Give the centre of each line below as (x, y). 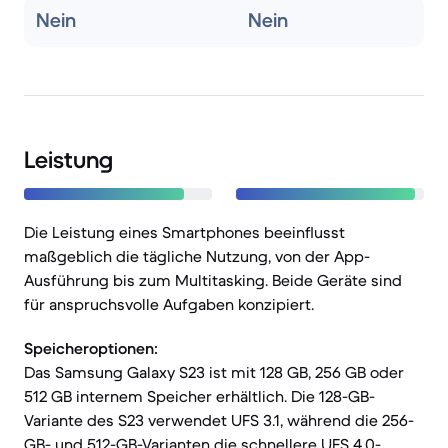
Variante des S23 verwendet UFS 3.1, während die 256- (219, 420)
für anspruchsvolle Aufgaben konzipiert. (169, 304)
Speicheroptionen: (91, 348)
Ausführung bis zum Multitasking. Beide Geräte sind (213, 280)
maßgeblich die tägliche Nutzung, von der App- (197, 256)
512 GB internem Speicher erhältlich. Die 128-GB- (199, 396)
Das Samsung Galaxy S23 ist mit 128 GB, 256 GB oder (214, 372)
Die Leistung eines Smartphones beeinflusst (184, 232)
